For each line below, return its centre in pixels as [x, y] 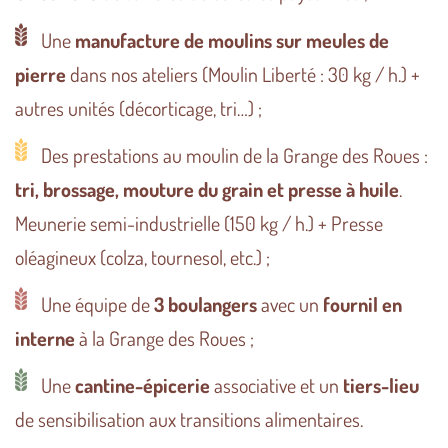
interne [45, 337]
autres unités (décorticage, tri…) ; [138, 107]
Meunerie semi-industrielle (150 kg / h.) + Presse [199, 222]
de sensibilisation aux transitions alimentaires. [189, 418]
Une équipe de [95, 303]
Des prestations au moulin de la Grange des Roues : [232, 154]
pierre [40, 73]
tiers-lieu [381, 384]
